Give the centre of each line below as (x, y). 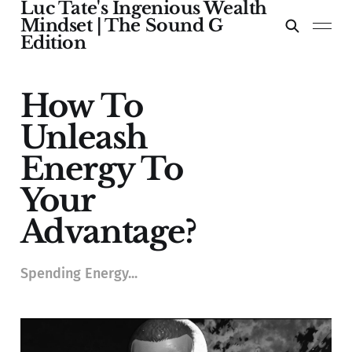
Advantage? (108, 232)
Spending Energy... (79, 274)
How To (81, 106)
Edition (53, 43)
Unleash (84, 138)
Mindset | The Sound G (121, 26)
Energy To (101, 169)
